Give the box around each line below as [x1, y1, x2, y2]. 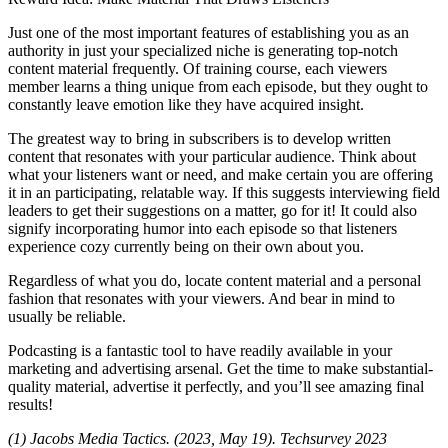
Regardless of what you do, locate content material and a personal [8, 271, 421, 289]
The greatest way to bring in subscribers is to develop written [8, 129, 391, 147]
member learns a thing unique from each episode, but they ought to [8, 77, 428, 95]
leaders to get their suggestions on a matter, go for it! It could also [8, 201, 417, 219]
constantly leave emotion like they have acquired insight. [8, 95, 364, 113]
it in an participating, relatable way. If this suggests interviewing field [8, 183, 440, 201]
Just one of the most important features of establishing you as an [8, 23, 409, 41]
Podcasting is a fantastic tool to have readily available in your [8, 341, 392, 359]
